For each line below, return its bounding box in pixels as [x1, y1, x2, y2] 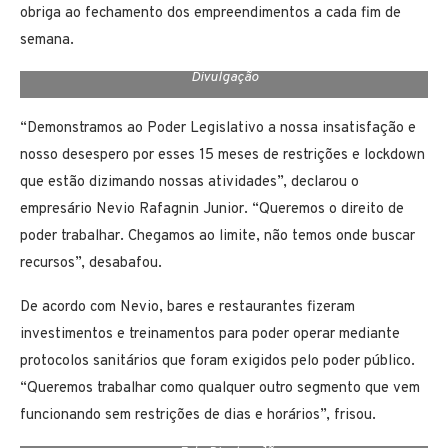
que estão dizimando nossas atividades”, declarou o [20, 173, 359, 193]
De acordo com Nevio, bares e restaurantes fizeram [20, 298, 355, 318]
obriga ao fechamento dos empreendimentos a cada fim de [20, 4, 401, 24]
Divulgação [190, 69, 258, 87]
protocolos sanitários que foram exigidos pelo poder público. [20, 352, 415, 372]
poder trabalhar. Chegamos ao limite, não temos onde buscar [20, 227, 415, 247]
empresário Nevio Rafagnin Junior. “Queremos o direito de [20, 200, 404, 220]
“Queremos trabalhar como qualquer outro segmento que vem [20, 379, 420, 399]
